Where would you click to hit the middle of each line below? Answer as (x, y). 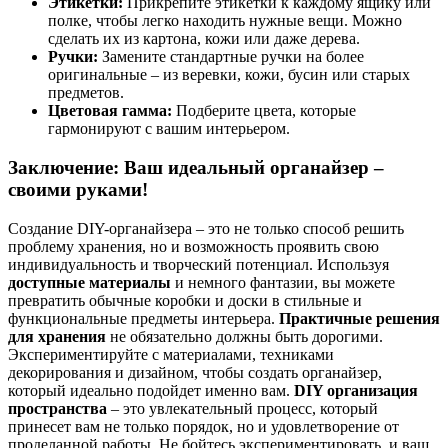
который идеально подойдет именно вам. (151, 390)
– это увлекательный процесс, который (242, 408)
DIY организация (356, 390)
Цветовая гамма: (110, 111)
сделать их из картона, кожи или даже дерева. (204, 39)
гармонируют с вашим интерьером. (169, 129)
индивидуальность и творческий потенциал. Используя (198, 264)
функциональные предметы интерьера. (143, 318)
